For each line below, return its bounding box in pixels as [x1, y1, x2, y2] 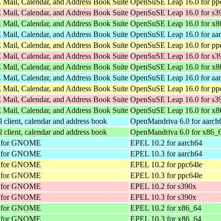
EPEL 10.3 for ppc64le [130, 171, 202, 180]
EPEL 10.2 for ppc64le [130, 160, 202, 169]
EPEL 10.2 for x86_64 [130, 203, 201, 212]
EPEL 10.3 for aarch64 [130, 149, 202, 158]
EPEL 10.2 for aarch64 [130, 138, 202, 147]
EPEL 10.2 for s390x [130, 182, 196, 190]
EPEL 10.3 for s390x [130, 192, 196, 201]
